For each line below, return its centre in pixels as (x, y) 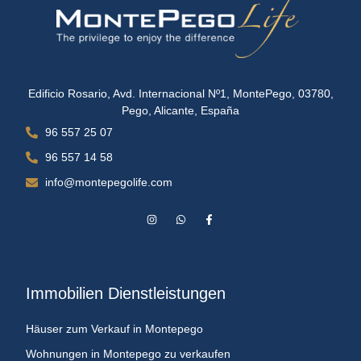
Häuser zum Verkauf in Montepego (114, 328)
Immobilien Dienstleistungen (126, 293)
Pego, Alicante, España (180, 111)
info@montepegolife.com (108, 182)
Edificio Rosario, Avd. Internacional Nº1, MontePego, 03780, (180, 94)
